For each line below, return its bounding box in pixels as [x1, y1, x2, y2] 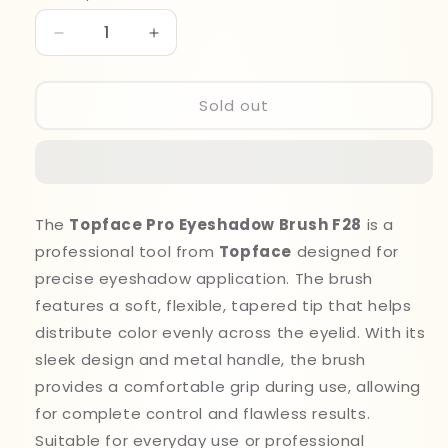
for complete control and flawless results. [35, 403, 371, 424]
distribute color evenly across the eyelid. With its [35, 322, 426, 343]
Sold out [199, 94, 269, 116]
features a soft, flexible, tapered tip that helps [35, 295, 412, 316]
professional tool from [35, 241, 215, 262]
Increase [152, 31, 221, 51]
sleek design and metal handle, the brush [35, 349, 367, 370]
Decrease [57, 31, 134, 51]
